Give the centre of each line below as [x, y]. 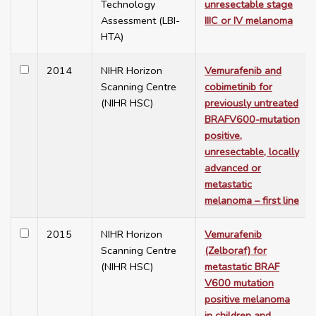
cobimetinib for [238, 87]
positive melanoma [247, 299]
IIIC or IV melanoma [249, 21]
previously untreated [251, 103]
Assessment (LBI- [140, 21]
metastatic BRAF [242, 267]
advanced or [233, 168]
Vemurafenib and [243, 71]
